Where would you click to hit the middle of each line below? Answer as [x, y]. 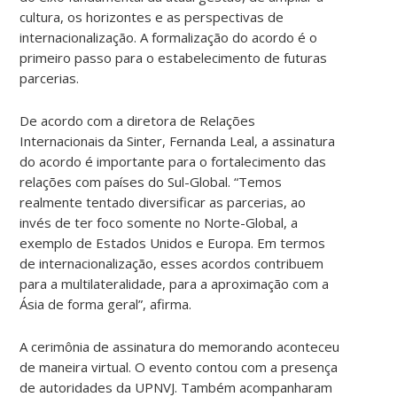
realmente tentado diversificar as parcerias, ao [163, 202]
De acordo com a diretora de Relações [138, 120]
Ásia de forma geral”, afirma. [108, 304]
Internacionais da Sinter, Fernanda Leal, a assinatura [178, 140]
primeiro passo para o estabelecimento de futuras [174, 57]
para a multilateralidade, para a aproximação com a [175, 283]
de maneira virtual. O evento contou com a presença [179, 366]
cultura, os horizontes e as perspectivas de [152, 16]
